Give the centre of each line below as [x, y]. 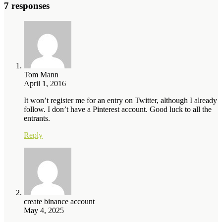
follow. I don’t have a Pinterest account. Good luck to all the [118, 109]
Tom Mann [41, 74]
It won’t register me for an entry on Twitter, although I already [120, 100]
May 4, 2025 [44, 210]
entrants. [37, 118]
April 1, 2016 [45, 83]
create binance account [59, 201]
